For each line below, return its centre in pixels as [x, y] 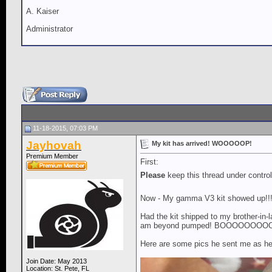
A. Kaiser [42, 12]
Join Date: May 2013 [56, 261]
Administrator [49, 29]
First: [149, 162]
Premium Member [52, 156]
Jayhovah [54, 146]
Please [153, 175]
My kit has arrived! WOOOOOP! [202, 143]
